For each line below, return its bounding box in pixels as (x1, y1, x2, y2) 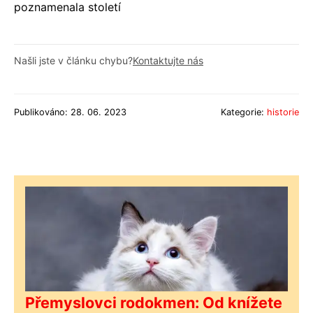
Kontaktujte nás (133, 54, 203, 67)
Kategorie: (221, 107, 267, 118)
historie (267, 107, 299, 118)
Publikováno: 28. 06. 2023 (14, 107, 126, 118)
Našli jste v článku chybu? (14, 54, 133, 67)
